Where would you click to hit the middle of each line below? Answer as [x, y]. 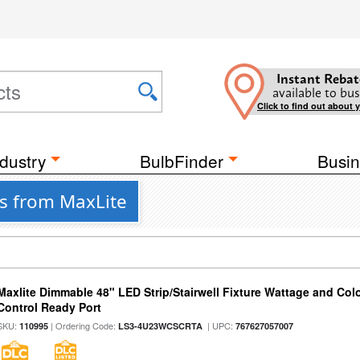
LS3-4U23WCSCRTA [161, 326]
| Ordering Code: [84, 325]
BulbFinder [182, 161]
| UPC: [219, 325]
